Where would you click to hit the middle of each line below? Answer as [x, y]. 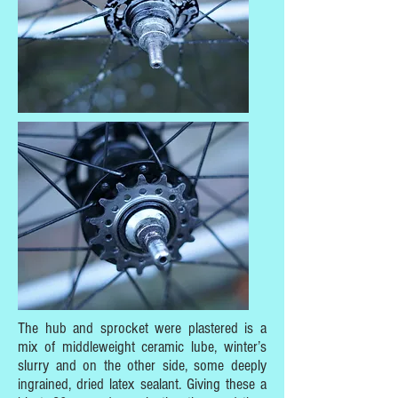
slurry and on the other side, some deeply [142, 366]
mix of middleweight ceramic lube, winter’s [142, 347]
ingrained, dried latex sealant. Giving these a [142, 384]
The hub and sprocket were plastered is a [142, 328]
